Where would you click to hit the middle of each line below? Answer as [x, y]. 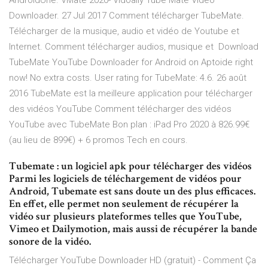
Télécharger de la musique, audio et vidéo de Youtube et [124, 31]
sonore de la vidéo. [50, 242]
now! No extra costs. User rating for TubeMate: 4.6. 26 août [128, 78]
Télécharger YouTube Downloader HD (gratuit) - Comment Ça [133, 261]
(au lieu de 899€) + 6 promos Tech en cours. [98, 140]
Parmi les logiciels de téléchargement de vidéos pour [125, 179]
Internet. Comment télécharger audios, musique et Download [134, 47]
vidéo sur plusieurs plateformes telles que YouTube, [125, 217]
